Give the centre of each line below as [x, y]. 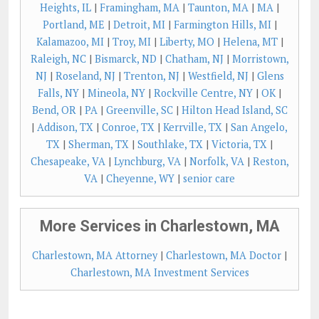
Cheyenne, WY [140, 178]
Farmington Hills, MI [222, 25]
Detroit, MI [139, 25]
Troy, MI [131, 42]
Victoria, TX [239, 144]
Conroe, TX [128, 127]
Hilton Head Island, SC [234, 110]
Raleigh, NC [58, 59]
